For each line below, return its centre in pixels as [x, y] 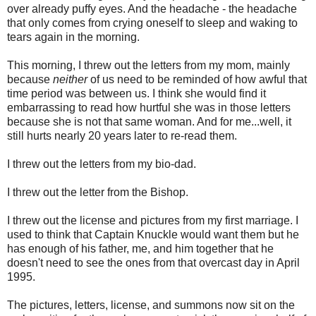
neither [70, 80]
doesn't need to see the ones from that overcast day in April [153, 263]
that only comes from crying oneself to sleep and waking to [152, 23]
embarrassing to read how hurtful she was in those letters [149, 108]
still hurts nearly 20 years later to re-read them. [122, 136]
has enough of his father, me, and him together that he [140, 249]
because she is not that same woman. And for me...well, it [149, 122]
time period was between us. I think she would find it [136, 94]
